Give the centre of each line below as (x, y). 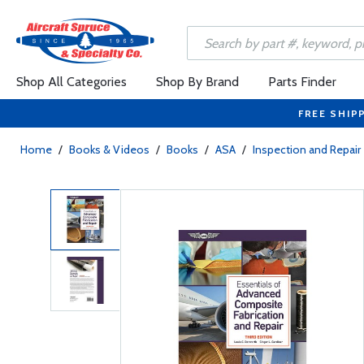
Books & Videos (109, 149)
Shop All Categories (71, 82)
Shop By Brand (197, 82)
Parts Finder (302, 82)
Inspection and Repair (307, 149)
